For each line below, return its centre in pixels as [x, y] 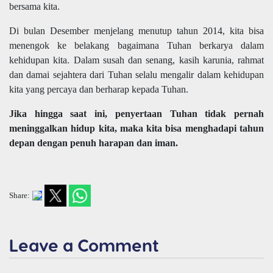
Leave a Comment [84, 245]
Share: [19, 195]
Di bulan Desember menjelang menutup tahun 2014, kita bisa [136, 31]
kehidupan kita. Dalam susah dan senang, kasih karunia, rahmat [136, 60]
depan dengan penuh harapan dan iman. [94, 143]
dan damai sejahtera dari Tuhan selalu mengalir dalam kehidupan [136, 75]
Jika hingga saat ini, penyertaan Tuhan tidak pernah [136, 114]
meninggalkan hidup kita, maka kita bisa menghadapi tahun [136, 129]
